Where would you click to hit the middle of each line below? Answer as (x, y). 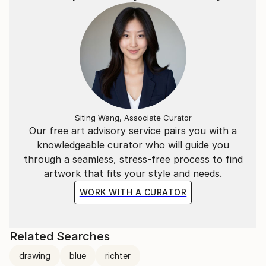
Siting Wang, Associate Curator (133, 117)
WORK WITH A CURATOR (133, 192)
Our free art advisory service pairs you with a (133, 130)
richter (118, 255)
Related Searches (60, 236)
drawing (35, 255)
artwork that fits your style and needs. (133, 173)
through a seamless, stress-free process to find (133, 159)
